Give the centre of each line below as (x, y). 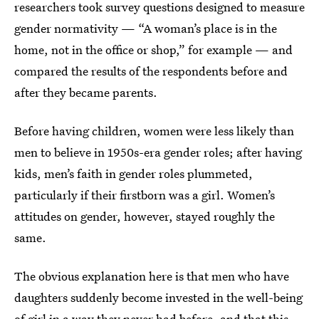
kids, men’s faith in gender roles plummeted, (134, 173)
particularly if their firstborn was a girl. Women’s (145, 195)
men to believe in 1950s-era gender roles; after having (158, 152)
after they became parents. (86, 92)
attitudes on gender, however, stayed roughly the (145, 216)
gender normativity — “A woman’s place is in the (146, 28)
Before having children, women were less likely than (154, 131)
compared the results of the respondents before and (151, 71)
